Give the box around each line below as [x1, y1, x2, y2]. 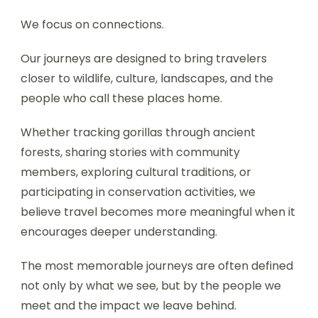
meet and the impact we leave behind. [21, 297, 236, 314]
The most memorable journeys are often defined [21, 258, 293, 274]
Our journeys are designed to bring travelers [21, 50, 267, 67]
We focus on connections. [21, 16, 164, 33]
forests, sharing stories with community [21, 144, 240, 160]
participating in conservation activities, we [21, 184, 256, 200]
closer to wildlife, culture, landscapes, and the [21, 70, 273, 87]
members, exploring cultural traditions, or [21, 164, 251, 180]
